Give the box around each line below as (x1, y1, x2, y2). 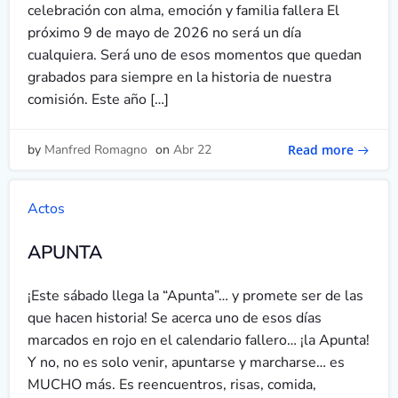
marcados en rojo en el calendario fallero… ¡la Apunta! (28, 330, 370, 350)
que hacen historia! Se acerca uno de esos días (28, 308, 322, 328)
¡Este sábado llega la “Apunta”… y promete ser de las (28, 286, 363, 306)
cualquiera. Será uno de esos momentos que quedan (28, 45, 362, 65)
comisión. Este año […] (28, 90, 169, 109)
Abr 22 (173, 141, 211, 158)
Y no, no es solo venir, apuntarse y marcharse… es (28, 353, 345, 372)
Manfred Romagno (44, 141, 147, 158)
